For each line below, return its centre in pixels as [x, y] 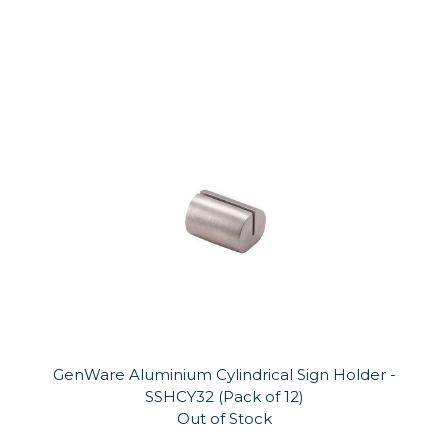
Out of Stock [224, 418]
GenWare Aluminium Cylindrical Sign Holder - [224, 374]
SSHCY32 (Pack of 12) [224, 396]
